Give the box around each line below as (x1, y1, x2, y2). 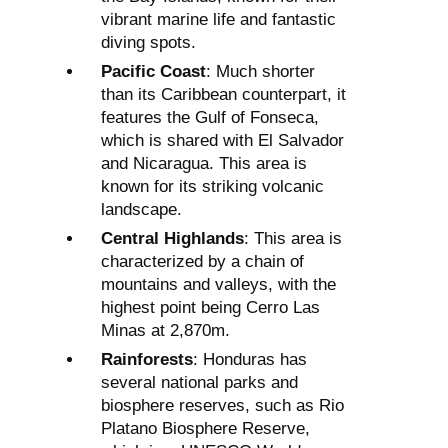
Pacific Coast (101, 62, 206, 82)
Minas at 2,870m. (101, 321, 230, 341)
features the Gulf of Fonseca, (101, 108, 319, 128)
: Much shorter (206, 62, 315, 82)
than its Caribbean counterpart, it (101, 85, 346, 105)
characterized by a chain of (101, 252, 304, 272)
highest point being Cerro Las (101, 298, 320, 318)
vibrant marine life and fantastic (101, 10, 336, 30)
